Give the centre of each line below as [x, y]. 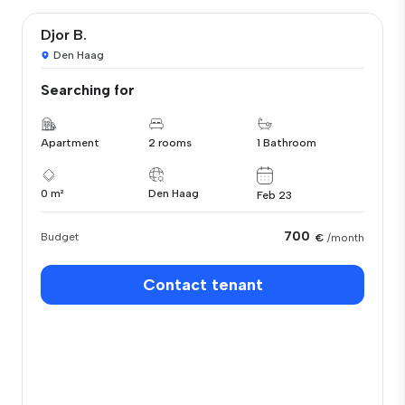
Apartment [70, 143]
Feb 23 [274, 195]
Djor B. [64, 35]
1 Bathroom [286, 143]
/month [346, 237]
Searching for [88, 90]
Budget [60, 236]
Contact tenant [202, 284]
